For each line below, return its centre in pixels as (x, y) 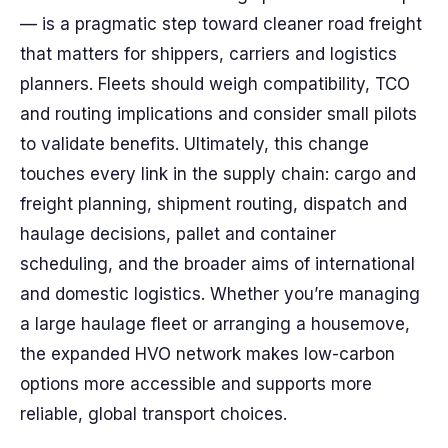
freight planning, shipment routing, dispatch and (213, 204)
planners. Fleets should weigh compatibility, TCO (215, 84)
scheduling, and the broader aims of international (217, 264)
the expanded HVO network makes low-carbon (207, 354)
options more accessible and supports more (196, 384)
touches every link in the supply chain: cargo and (218, 174)
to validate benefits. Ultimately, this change (194, 144)
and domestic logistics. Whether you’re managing (220, 294)
